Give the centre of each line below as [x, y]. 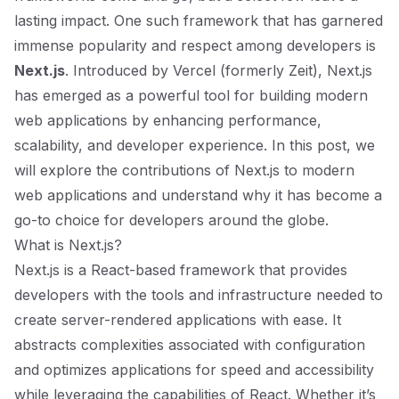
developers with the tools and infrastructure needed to [199, 295]
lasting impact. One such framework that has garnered [199, 20]
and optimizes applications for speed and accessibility [194, 370]
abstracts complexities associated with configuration [190, 345]
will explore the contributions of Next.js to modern [184, 170]
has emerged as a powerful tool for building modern [191, 95]
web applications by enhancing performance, [168, 120]
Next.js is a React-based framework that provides [181, 270]
